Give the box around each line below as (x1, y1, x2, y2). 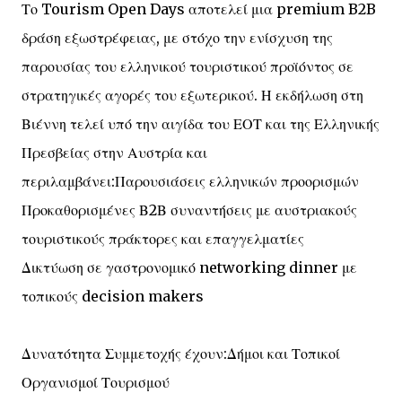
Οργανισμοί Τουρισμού (22, 373, 170, 391)
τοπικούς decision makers (22, 287, 204, 305)
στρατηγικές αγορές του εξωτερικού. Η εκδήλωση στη (22, 86, 363, 104)
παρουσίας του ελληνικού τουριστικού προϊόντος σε (22, 57, 354, 75)
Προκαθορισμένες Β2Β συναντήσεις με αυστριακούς (22, 201, 357, 219)
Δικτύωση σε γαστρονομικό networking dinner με (22, 258, 357, 276)
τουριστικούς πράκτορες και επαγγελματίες (22, 230, 304, 248)
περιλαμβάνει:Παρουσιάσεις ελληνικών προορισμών (22, 172, 359, 190)
